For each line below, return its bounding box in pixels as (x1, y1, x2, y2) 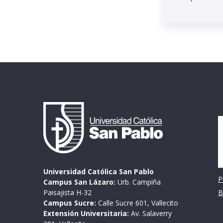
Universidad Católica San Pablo (43, 166, 154, 176)
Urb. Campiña (115, 177, 161, 187)
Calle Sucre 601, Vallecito (96, 198, 178, 208)
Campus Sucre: (43, 198, 96, 208)
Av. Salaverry (129, 208, 172, 218)
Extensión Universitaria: (43, 208, 129, 218)
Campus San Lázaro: (43, 177, 115, 187)
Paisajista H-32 (43, 187, 92, 197)
